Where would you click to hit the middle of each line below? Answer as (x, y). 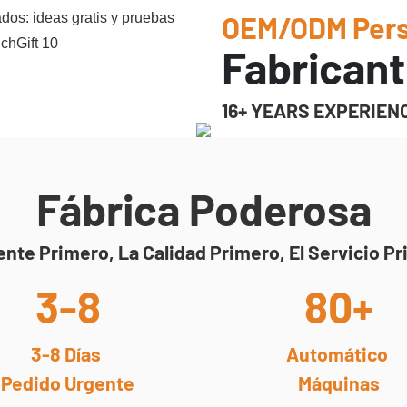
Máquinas (339, 383)
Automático (339, 354)
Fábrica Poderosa (203, 209)
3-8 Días (68, 354)
